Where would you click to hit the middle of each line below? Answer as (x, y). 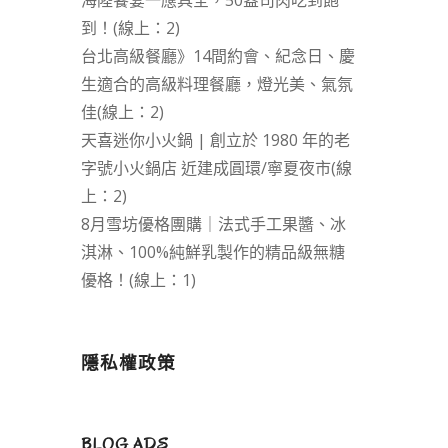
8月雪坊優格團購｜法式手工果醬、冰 (213, 224)
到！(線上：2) (130, 28)
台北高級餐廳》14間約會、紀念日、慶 (217, 56)
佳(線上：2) (122, 112)
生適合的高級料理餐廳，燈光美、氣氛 (216, 84)
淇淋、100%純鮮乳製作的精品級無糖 (212, 252)
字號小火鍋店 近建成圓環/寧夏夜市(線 (216, 168)
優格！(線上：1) (138, 280)
